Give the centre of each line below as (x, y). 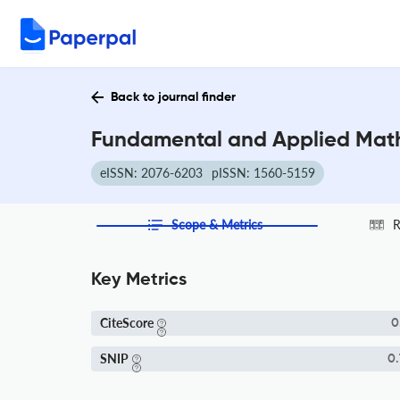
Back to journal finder (173, 97)
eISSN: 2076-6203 (151, 173)
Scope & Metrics (217, 225)
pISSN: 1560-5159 (263, 173)
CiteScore (127, 323)
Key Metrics (139, 280)
